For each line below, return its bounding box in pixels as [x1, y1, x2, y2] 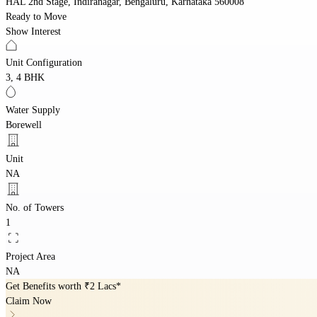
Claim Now [6, 295, 52, 306]
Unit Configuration [6, 57, 82, 68]
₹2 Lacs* [84, 280, 121, 292]
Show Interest [6, 25, 61, 37]
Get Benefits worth [6, 280, 84, 292]
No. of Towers [6, 202, 64, 213]
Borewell [6, 119, 42, 130]
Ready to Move [6, 11, 67, 22]
